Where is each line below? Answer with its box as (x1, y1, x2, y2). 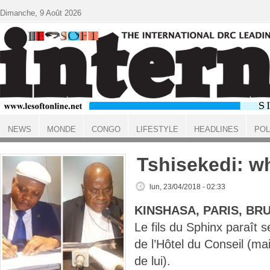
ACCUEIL (2, 136, 30, 143)
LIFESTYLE (136, 125, 178, 134)
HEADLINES (193, 125, 239, 134)
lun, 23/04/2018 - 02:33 (149, 183, 225, 191)
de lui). (134, 254, 171, 268)
